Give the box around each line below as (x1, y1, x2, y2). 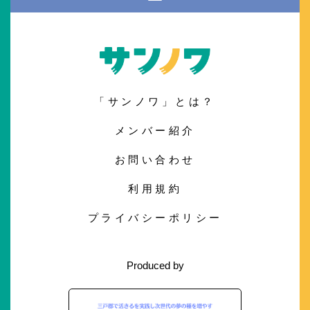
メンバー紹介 (114, 124, 196, 136)
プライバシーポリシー (87, 211, 223, 224)
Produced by (126, 259, 184, 271)
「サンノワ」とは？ (94, 95, 216, 107)
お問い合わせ (114, 153, 196, 165)
